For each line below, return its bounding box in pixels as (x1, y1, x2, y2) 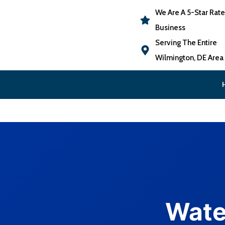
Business (155, 23, 185, 32)
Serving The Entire (155, 38, 217, 47)
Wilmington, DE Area (155, 53, 223, 62)
